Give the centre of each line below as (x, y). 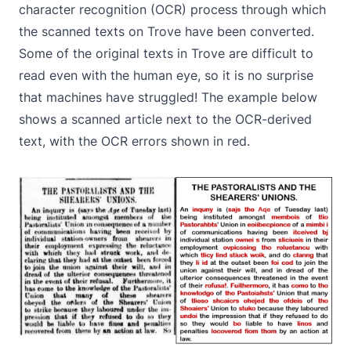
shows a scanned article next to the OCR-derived (165, 119)
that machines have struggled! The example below (168, 97)
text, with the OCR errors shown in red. (134, 141)
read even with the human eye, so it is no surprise (166, 75)
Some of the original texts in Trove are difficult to (166, 53)
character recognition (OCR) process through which (172, 9)
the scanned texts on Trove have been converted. (166, 31)
